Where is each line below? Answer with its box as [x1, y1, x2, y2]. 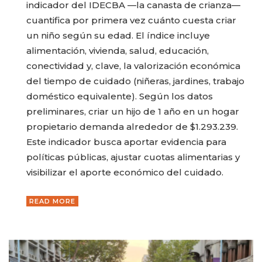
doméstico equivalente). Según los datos [26, 90, 213, 102]
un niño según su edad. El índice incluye [26, 29, 210, 41]
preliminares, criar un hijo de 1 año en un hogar [26, 105, 239, 117]
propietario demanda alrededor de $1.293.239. [26, 120, 238, 132]
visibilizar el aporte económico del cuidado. [26, 166, 223, 178]
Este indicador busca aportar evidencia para [26, 136, 226, 147]
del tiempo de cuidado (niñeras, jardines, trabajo [26, 75, 244, 87]
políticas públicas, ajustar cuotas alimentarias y [26, 151, 240, 163]
